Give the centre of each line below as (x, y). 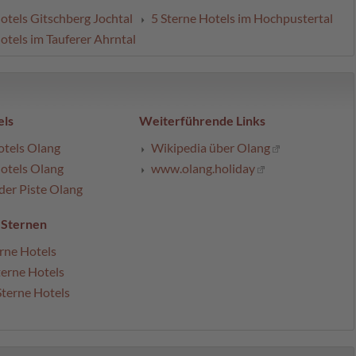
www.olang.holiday (203, 168)
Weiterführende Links (202, 121)
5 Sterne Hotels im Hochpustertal (242, 18)
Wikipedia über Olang (211, 148)
